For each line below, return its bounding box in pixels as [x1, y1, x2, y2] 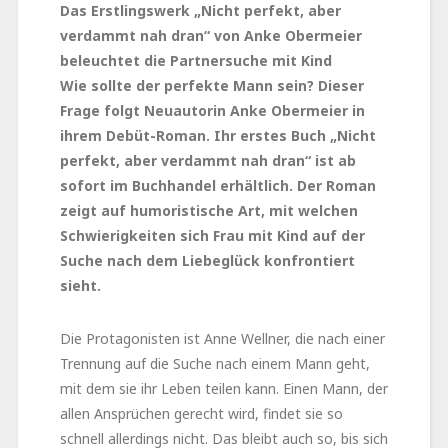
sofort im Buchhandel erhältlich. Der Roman [59, 176, 376, 196]
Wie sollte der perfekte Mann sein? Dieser [59, 76, 364, 96]
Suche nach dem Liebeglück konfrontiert [59, 251, 355, 271]
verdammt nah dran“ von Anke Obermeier [59, 26, 362, 46]
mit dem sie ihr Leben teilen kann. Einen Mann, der [59, 379, 388, 399]
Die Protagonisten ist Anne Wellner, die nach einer [59, 329, 385, 349]
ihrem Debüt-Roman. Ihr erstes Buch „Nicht [59, 126, 376, 146]
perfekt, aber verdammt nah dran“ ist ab [59, 151, 356, 171]
